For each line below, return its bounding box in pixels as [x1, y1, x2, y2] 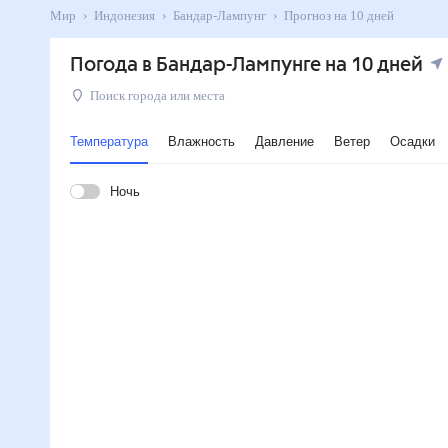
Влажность [167, 134, 235, 149]
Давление [254, 134, 314, 149]
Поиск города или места [89, 88, 239, 103]
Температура [69, 134, 148, 149]
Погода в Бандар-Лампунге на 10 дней [69, 55, 423, 76]
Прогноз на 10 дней [300, 8, 420, 23]
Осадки [388, 134, 434, 149]
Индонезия [93, 8, 163, 23]
